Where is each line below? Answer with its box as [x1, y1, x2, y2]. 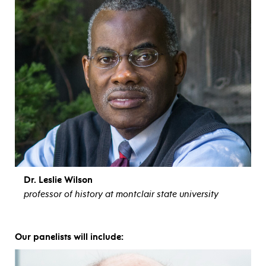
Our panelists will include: [15, 231, 123, 242]
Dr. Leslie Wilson [24, 174, 93, 185]
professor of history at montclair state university [24, 188, 218, 199]
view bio [116, 207, 150, 218]
